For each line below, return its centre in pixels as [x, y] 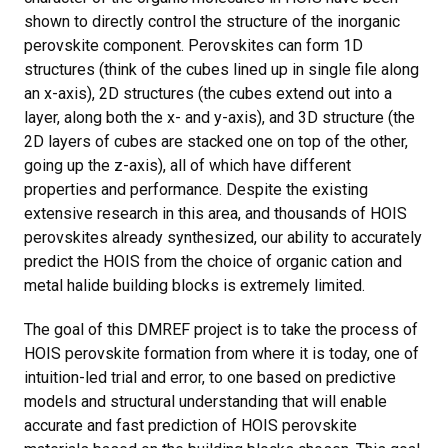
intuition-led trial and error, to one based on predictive [210, 377]
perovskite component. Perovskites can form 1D [193, 45]
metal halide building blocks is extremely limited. [194, 285]
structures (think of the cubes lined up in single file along [221, 69]
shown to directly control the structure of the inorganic [212, 21]
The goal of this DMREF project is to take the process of [221, 329]
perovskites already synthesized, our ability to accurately [223, 237]
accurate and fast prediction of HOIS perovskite [190, 425]
